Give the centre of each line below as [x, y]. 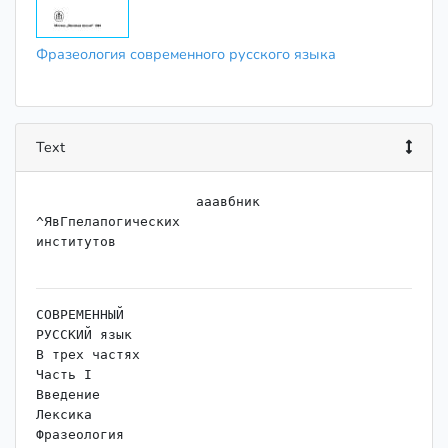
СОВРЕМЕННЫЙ [80, 315]
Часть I [64, 375]
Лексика [64, 415]
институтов [76, 242]
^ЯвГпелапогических [108, 222]
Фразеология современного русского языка [186, 54]
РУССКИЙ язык [84, 335]
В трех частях [88, 355]
